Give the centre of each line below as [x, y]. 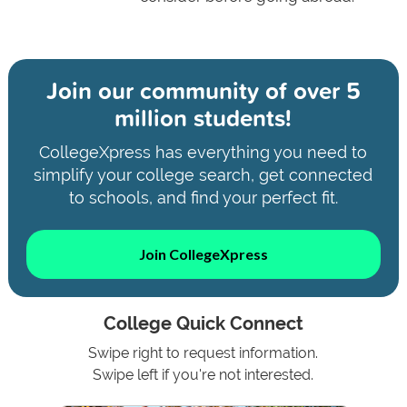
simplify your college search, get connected [203, 174]
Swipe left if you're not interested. [203, 375]
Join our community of [166, 90]
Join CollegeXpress [203, 254]
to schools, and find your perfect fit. [203, 197]
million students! [203, 117]
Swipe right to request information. [203, 353]
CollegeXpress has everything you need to [203, 152]
